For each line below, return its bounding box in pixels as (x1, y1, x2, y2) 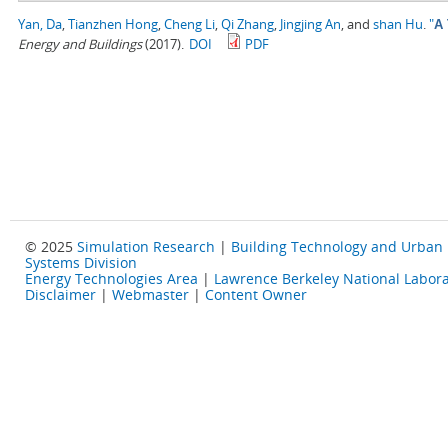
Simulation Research (77, 237, 215, 257)
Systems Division (25, 253, 137, 273)
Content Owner (205, 285, 307, 305)
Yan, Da (18, 15, 62, 34)
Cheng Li (164, 15, 215, 34)
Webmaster (112, 285, 189, 305)
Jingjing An (280, 15, 341, 34)
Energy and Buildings (18, 35, 142, 54)
